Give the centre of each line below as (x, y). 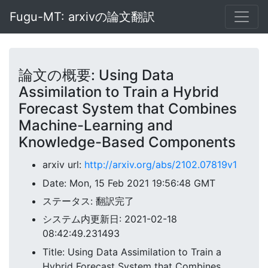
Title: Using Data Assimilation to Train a (132, 252)
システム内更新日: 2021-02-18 (110, 219)
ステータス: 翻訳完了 (88, 201)
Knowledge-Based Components (127, 142)
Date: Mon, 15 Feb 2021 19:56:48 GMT (129, 183)
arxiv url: (63, 165)
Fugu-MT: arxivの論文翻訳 (82, 17)
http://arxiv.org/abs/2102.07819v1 (161, 165)
